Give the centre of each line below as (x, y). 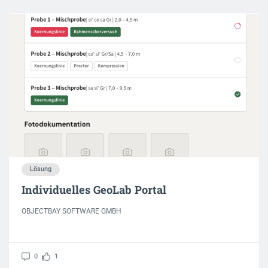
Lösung (41, 169)
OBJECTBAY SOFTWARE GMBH (71, 211)
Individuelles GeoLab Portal (94, 190)
